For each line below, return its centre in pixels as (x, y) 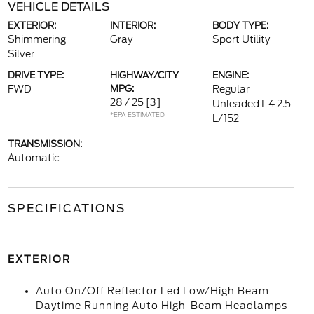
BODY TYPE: (241, 26)
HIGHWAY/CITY (144, 75)
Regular (231, 89)
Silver (21, 54)
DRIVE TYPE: (35, 75)
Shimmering (36, 39)
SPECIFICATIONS (66, 209)
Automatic (33, 158)
